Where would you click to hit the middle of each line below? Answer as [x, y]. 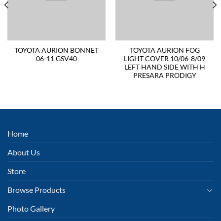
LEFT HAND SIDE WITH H [165, 67]
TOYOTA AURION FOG [165, 51]
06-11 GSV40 [56, 59]
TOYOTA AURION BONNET [56, 51]
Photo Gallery [31, 208]
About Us [24, 152]
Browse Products [37, 190]
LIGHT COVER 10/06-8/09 [165, 59]
